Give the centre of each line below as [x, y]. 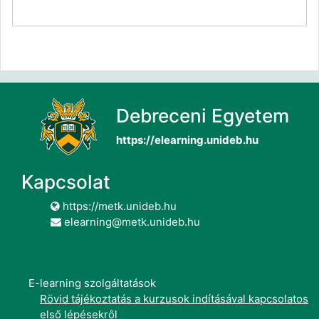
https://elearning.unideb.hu [187, 140]
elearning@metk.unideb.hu [131, 222]
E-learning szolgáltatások [92, 283]
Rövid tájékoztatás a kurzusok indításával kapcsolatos [174, 299]
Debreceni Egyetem [203, 116]
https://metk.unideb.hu [118, 206]
